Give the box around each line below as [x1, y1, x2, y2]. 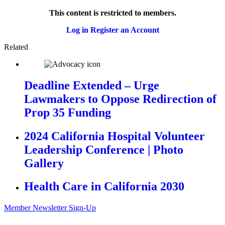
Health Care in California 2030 [24, 180, 184, 193]
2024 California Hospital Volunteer [24, 129, 205, 143]
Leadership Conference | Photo [24, 143, 183, 156]
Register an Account [90, 25, 159, 34]
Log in [66, 25, 88, 34]
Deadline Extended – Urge [24, 78, 159, 92]
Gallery [24, 156, 64, 170]
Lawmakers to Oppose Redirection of [24, 92, 216, 105]
